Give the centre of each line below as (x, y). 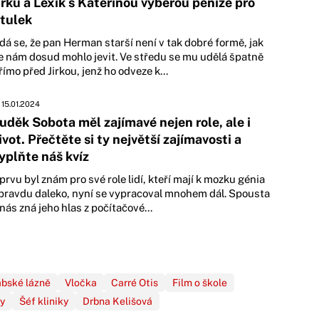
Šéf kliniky (44, 301)
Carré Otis (135, 283)
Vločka (81, 283)
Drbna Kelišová (117, 301)
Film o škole (200, 283)
